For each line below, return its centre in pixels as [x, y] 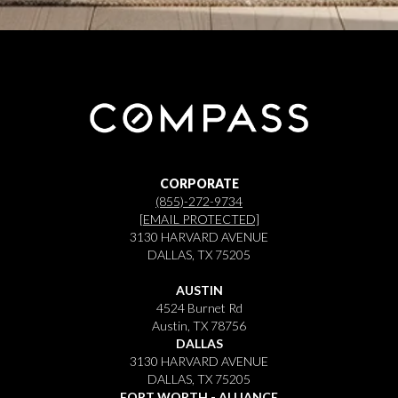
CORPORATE [199, 183]
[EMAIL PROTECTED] [199, 219]
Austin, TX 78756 [199, 325]
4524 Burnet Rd [199, 307]
